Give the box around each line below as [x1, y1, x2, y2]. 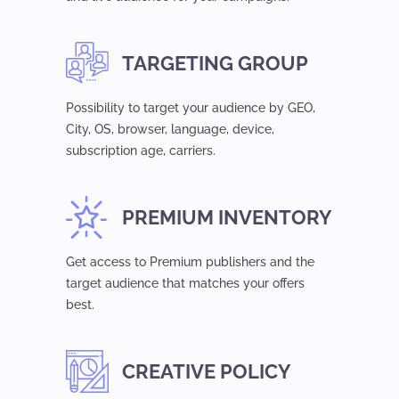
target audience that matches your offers [66, 276, 305, 290]
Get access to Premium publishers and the [66, 255, 314, 269]
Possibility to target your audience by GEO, [66, 101, 315, 115]
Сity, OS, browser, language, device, [66, 122, 274, 136]
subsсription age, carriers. [66, 143, 216, 158]
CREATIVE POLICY [122, 359, 291, 383]
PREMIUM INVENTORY [122, 205, 332, 229]
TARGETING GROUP [122, 51, 308, 75]
